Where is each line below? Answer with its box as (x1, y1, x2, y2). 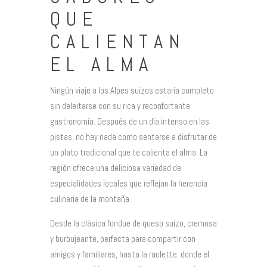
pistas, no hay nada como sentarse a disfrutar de (50, 131, 217, 143)
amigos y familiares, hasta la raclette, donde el (50, 249, 209, 260)
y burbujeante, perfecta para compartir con (50, 233, 195, 245)
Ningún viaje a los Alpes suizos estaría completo (50, 85, 214, 97)
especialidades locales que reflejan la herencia (50, 178, 207, 190)
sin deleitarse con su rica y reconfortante (50, 100, 190, 112)
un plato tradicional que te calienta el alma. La (50, 147, 207, 159)
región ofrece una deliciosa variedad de (50, 162, 181, 174)
